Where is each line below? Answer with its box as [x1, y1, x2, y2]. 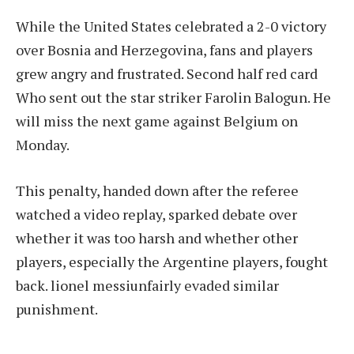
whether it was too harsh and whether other [16, 228, 298, 247]
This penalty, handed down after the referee [16, 180, 299, 200]
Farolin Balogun [205, 88, 307, 107]
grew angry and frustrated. [16, 64, 186, 84]
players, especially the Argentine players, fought [16, 251, 328, 271]
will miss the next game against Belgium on [16, 111, 298, 131]
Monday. [16, 135, 70, 155]
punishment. [16, 299, 98, 318]
